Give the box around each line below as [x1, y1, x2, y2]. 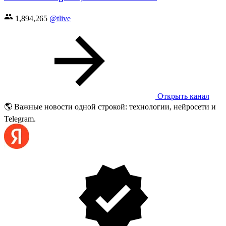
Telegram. [4, 114, 36, 123]
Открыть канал [155, 91, 209, 100]
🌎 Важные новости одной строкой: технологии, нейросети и [4, 102, 216, 111]
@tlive [49, 14, 71, 23]
